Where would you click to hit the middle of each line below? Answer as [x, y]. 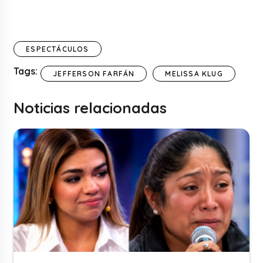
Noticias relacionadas [90, 108]
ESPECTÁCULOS [58, 49]
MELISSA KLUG [194, 74]
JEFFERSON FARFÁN [94, 74]
